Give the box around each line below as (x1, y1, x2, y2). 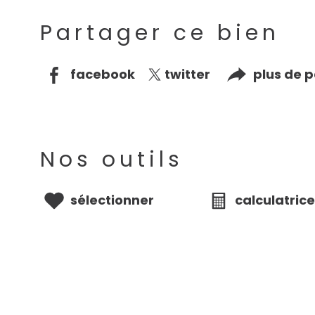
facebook (70, 65, 136, 83)
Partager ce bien (40, 18, 281, 49)
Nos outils (40, 144, 184, 174)
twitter (164, 65, 210, 83)
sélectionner (70, 191, 155, 210)
